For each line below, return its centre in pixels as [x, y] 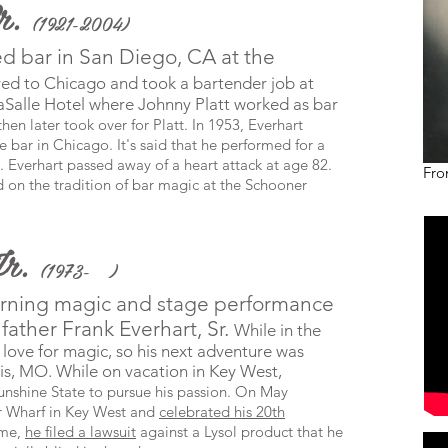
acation [160, 371]
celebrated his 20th [222, 411]
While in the [277, 330]
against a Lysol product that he [239, 431]
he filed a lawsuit [80, 431]
